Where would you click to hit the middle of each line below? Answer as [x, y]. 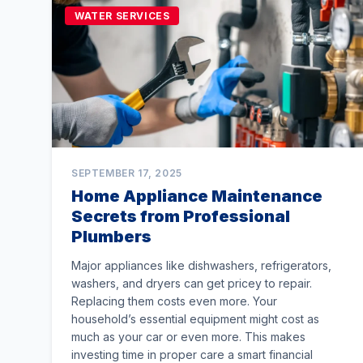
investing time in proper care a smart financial [192, 354]
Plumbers [111, 237]
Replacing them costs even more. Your [174, 301]
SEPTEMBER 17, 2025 [127, 173]
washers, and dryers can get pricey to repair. [192, 283]
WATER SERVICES [122, 16]
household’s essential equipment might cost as [195, 319]
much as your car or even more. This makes [188, 337]
